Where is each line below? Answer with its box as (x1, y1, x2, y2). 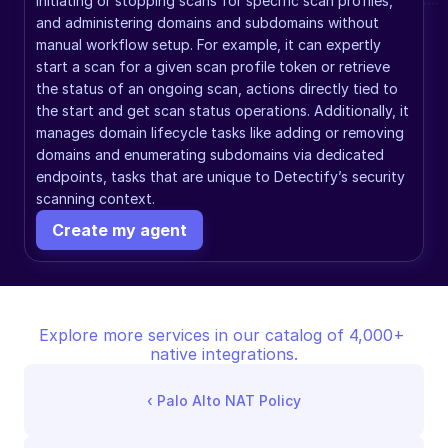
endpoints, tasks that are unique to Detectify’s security (36, 168, 405, 185)
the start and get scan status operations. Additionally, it (36, 102, 409, 119)
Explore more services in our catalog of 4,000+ (38, 325, 405, 345)
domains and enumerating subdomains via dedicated (36, 146, 384, 163)
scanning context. (36, 190, 155, 207)
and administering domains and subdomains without (36, 14, 379, 31)
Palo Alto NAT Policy (157, 391, 301, 409)
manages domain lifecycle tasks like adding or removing (36, 124, 404, 141)
